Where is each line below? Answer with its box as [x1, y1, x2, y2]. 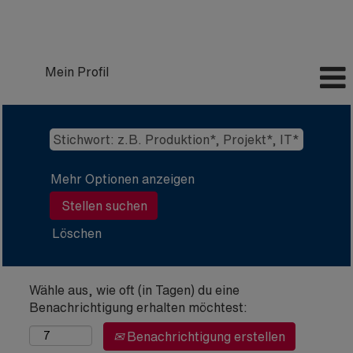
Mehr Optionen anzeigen [50, 169, 195, 188]
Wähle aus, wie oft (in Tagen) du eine [29, 281, 240, 299]
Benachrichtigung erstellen [124, 327, 285, 346]
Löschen [52, 224, 102, 243]
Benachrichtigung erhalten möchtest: [29, 298, 247, 317]
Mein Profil [45, 62, 109, 81]
